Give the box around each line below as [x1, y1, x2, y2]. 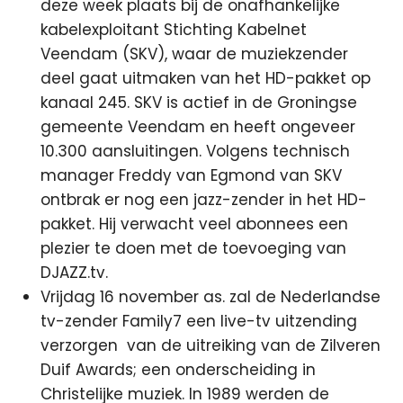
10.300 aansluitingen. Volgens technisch [40, 140, 351, 162]
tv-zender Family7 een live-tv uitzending [40, 310, 358, 332]
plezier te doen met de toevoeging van [40, 237, 347, 259]
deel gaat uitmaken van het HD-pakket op [40, 67, 372, 89]
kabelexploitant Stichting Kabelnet [40, 19, 308, 40]
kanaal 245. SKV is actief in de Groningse [40, 92, 358, 113]
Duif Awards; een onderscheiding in [40, 359, 317, 381]
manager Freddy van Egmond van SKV [40, 165, 343, 186]
